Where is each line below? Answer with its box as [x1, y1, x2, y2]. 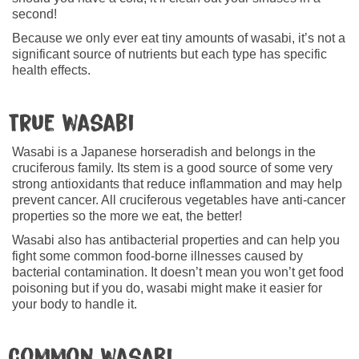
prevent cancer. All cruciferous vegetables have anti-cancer [12, 192, 345, 207]
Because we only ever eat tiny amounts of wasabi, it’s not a [12, 30, 345, 45]
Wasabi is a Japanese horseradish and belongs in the [12, 144, 316, 159]
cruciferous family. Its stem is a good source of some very [12, 160, 333, 175]
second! [12, 6, 57, 21]
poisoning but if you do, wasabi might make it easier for [12, 280, 322, 295]
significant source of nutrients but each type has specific [12, 46, 327, 61]
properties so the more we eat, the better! [12, 208, 242, 223]
